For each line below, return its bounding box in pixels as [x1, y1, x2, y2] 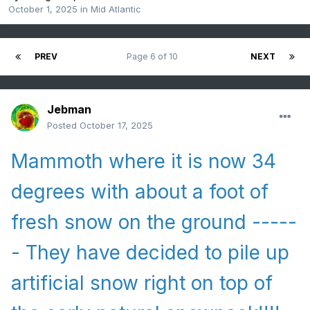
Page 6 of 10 [126, 51, 182, 62]
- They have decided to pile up [11, 241, 289, 265]
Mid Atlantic [91, 3, 141, 15]
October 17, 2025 [80, 120, 153, 131]
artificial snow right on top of [11, 271, 273, 295]
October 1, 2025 [8, 3, 77, 15]
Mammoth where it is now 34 [11, 149, 276, 174]
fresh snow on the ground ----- [11, 210, 297, 235]
